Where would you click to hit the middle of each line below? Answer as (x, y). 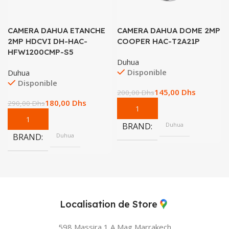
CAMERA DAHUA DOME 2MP (169, 31)
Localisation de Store (108, 204)
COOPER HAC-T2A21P (158, 41)
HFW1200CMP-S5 (41, 52)
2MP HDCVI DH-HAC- (48, 41)
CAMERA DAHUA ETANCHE (56, 31)
